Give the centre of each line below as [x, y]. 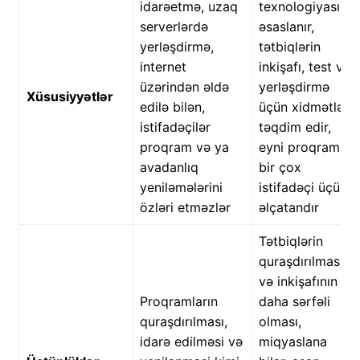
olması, [280, 322]
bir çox [280, 168]
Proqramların [178, 302]
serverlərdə [174, 27]
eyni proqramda [307, 147]
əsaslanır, [286, 27]
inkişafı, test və [304, 67]
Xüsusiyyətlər [70, 97]
